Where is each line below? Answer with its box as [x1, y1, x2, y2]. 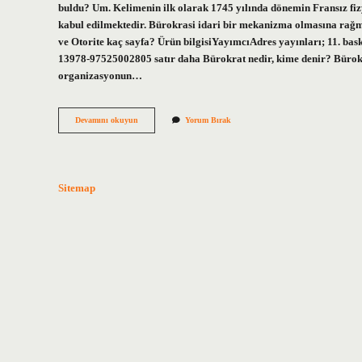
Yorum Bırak [185, 116, 231, 125]
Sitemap [58, 182, 95, 194]
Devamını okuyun [75, 116, 138, 125]
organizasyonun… [58, 69, 142, 82]
